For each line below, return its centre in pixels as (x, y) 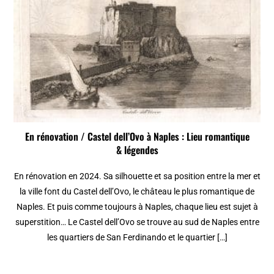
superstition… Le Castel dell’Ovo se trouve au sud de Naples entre (137, 222)
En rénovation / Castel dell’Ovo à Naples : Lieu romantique (137, 137)
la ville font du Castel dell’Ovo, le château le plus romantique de (137, 192)
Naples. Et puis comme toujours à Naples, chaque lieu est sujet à (137, 207)
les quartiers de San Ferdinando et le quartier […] (137, 238)
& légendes (137, 150)
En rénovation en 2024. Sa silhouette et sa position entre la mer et (137, 176)
